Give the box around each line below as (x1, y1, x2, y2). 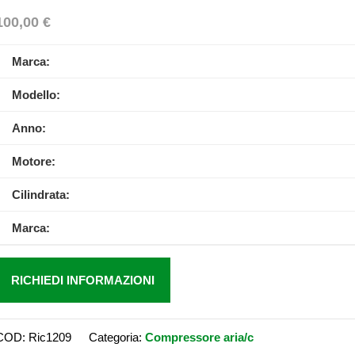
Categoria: (88, 330, 145, 344)
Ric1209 (28, 330, 71, 344)
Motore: (11, 155, 55, 168)
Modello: (11, 88, 60, 101)
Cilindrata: (11, 188, 70, 201)
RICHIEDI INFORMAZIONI (10, 273, 155, 287)
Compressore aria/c (144, 330, 254, 344)
